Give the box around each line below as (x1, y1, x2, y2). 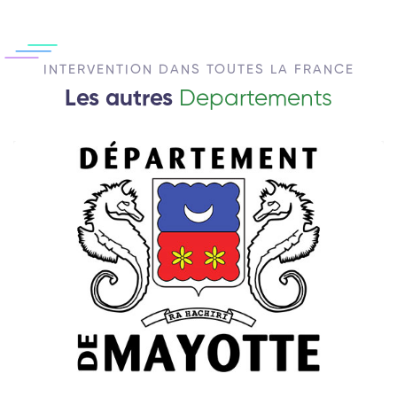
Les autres (65, 87, 179, 111)
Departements (179, 87, 332, 111)
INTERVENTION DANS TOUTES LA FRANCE (43, 62, 354, 76)
